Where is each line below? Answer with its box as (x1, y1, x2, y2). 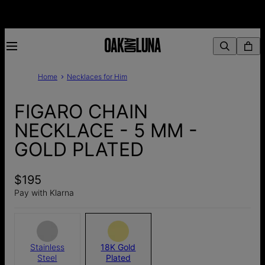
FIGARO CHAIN (14, 100, 148, 124)
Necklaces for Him (67, 72, 127, 81)
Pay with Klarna (14, 187, 74, 198)
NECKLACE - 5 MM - (14, 119, 198, 143)
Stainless (30, 241, 64, 252)
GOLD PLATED (14, 138, 144, 161)
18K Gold (101, 241, 136, 252)
